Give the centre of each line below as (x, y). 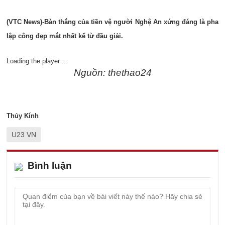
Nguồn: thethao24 (113, 73)
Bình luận (50, 165)
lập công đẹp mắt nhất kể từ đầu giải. (65, 36)
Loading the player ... (37, 61)
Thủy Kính (23, 116)
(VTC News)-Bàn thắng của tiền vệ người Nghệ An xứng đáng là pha (113, 22)
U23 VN (24, 135)
